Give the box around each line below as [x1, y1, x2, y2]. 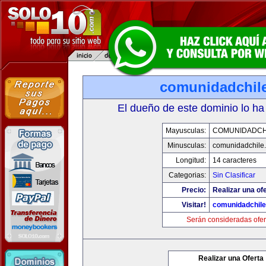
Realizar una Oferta [198, 254, 264, 262]
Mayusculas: [165, 126, 206, 135]
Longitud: [175, 156, 206, 164]
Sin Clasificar [212, 171, 255, 179]
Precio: [181, 186, 206, 194]
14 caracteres [212, 156, 256, 164]
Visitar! [181, 201, 206, 209]
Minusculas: [167, 141, 206, 150]
